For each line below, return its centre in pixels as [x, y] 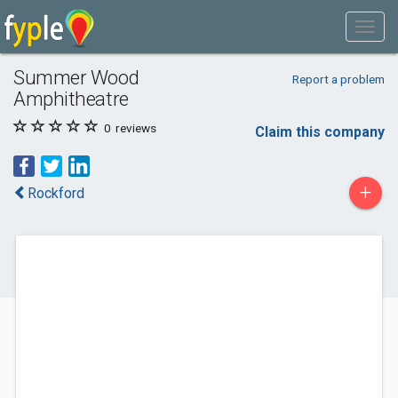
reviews [135, 128]
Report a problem [338, 79]
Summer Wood [76, 77]
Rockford [56, 193]
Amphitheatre [71, 99]
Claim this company [320, 132]
